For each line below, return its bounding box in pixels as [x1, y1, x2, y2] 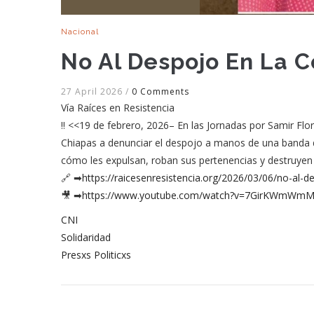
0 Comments [132, 86, 189, 97]
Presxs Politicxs [61, 248, 131, 261]
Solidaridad [61, 231, 111, 244]
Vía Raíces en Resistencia [61, 101, 175, 114]
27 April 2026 [61, 86, 125, 97]
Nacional [61, 27, 99, 36]
